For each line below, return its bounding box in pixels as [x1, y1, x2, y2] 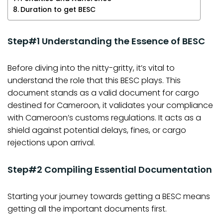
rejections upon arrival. [7, 136, 95, 148]
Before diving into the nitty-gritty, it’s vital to [7, 62, 175, 74]
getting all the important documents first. [7, 203, 167, 215]
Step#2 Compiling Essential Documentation [7, 163, 212, 176]
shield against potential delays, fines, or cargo [7, 124, 186, 136]
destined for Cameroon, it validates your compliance [7, 99, 213, 111]
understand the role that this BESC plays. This [7, 74, 181, 86]
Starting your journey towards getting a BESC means [7, 190, 210, 202]
